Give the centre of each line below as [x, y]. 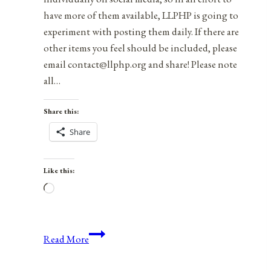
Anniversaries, [118, 233]
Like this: [59, 170]
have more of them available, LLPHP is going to [141, 15]
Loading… [75, 189]
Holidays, [108, 249]
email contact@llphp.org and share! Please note [140, 64]
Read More [66, 239]
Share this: [61, 111]
